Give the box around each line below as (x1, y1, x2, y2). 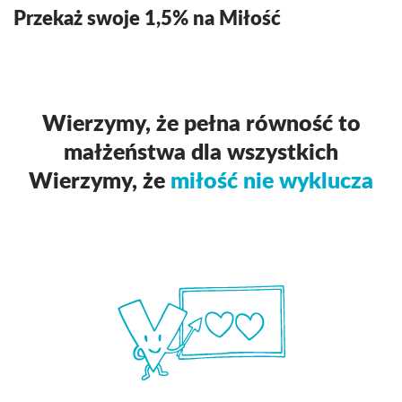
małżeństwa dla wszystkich (64, 141, 338, 164)
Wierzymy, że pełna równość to (41, 112, 361, 135)
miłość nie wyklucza (170, 170, 373, 193)
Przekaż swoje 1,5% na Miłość (13, 8, 281, 29)
